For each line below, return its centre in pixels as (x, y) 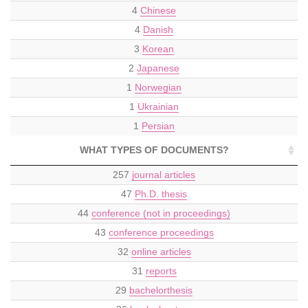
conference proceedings (161, 232)
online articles (161, 251)
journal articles (164, 174)
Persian (158, 125)
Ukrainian (158, 106)
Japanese (158, 68)
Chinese (158, 10)
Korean (158, 48)
